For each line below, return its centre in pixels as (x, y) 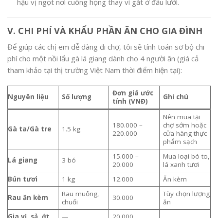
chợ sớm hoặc (184, 125)
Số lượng (76, 97)
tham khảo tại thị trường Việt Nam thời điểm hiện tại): (95, 70)
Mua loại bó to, (186, 156)
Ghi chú (175, 97)
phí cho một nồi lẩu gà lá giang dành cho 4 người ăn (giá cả (103, 59)
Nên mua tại (182, 117)
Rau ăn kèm (28, 197)
